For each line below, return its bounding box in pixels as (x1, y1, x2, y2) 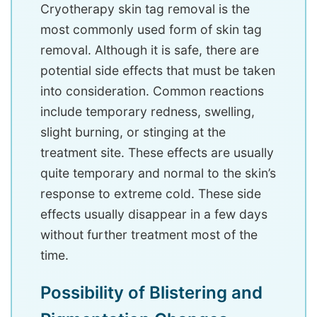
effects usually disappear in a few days (40, 207, 267, 222)
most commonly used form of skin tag (40, 22, 262, 38)
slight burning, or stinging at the (40, 125, 226, 140)
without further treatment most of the (40, 227, 258, 243)
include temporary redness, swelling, (40, 104, 255, 120)
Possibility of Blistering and (40, 282, 263, 304)
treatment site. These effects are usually (40, 145, 274, 161)
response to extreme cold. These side (40, 186, 261, 202)
